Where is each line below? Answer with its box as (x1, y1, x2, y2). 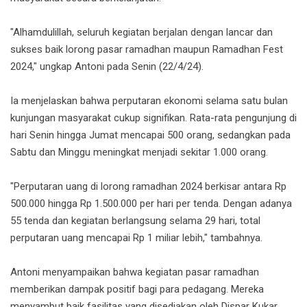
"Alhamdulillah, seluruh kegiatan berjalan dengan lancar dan (10, 26, 273, 39)
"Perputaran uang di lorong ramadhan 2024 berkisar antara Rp (10, 180, 286, 193)
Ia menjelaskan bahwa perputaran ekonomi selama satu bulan (10, 95, 288, 108)
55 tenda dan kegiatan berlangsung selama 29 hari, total (10, 214, 260, 228)
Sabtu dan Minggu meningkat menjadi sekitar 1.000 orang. (10, 146, 268, 159)
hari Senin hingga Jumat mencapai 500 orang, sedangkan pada (10, 129, 291, 142)
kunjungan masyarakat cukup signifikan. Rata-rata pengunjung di (10, 112, 297, 125)
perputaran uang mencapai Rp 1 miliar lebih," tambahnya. (10, 232, 262, 245)
